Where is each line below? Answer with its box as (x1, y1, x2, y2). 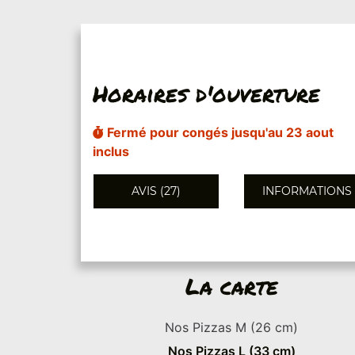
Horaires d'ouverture (93, 77, 320, 109)
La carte (185, 270, 278, 302)
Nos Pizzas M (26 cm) (165, 319, 298, 335)
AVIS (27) (132, 183, 181, 198)
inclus (93, 143, 129, 159)
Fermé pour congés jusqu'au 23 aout (104, 124, 334, 140)
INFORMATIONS (261, 183, 352, 198)
